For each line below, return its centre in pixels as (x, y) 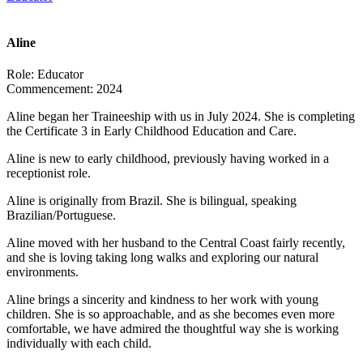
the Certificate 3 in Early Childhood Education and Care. (152, 131)
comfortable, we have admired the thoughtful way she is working (173, 329)
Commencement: (50, 89)
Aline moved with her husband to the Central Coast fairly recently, (176, 243)
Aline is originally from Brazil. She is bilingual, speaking (152, 201)
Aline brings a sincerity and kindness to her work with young (162, 300)
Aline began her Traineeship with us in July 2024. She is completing (181, 117)
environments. (43, 272)
